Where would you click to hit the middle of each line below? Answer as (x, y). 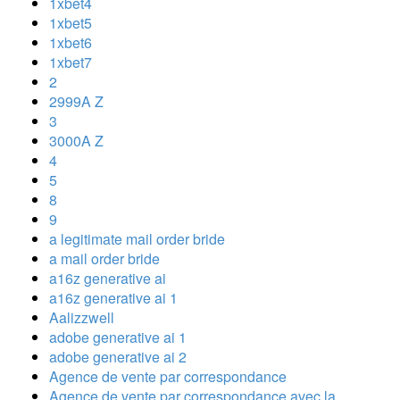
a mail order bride (104, 258)
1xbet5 (71, 22)
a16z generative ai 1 (113, 297)
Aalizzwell (82, 317)
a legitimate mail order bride (137, 238)
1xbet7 (71, 62)
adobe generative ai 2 (118, 356)
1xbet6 (71, 42)
